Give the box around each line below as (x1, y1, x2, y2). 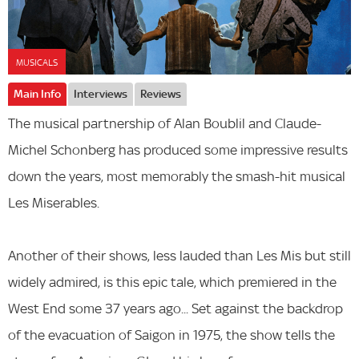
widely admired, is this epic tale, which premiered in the (8, 273, 337, 291)
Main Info (14, 87, 61, 102)
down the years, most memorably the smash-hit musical (8, 167, 345, 185)
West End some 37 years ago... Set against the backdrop (8, 300, 343, 317)
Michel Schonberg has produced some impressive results (8, 141, 348, 159)
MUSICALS (16, 56, 58, 70)
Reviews (140, 87, 181, 102)
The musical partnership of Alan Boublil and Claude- (8, 115, 321, 132)
